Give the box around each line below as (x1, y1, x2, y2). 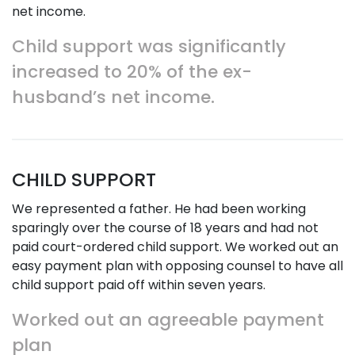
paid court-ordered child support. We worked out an (12, 238, 338, 256)
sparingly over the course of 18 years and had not (12, 219, 319, 237)
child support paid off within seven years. (12, 276, 265, 294)
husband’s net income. (12, 85, 215, 109)
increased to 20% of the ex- (12, 59, 252, 84)
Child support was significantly (12, 34, 286, 59)
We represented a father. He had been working (12, 200, 306, 218)
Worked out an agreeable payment (12, 307, 324, 332)
